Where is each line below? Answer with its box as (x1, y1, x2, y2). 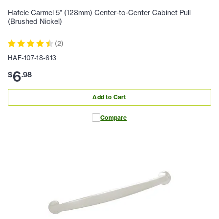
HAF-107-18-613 (8, 53, 57, 62)
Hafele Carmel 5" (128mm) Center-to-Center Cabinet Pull (8, 8, 191, 17)
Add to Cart (92, 93, 127, 101)
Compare (100, 113, 127, 121)
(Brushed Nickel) (8, 17, 62, 26)
